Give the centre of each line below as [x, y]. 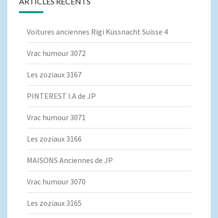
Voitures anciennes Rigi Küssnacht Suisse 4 [97, 32]
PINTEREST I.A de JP [61, 96]
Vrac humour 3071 [56, 118]
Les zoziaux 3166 [54, 139]
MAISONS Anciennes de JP [70, 160]
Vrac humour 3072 [56, 53]
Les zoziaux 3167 [54, 75]
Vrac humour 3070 [56, 182]
